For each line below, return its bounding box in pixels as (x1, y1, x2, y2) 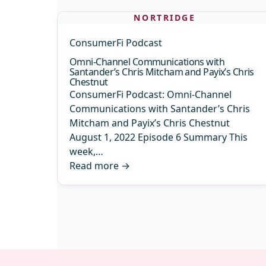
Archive (56, 211, 88, 224)
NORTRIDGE (134, 12, 196, 23)
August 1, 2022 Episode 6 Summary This (69, 131, 248, 144)
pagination (56, 221, 102, 235)
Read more (69, 159, 119, 172)
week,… (69, 145, 103, 158)
